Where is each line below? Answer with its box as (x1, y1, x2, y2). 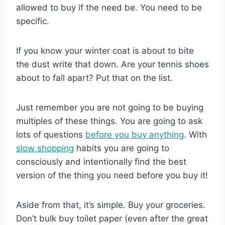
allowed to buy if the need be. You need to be (16, 2, 202, 13)
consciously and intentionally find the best (16, 156, 186, 167)
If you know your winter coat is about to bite (16, 45, 194, 56)
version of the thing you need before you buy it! (16, 170, 208, 180)
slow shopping (16, 143, 74, 153)
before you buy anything (85, 129, 184, 140)
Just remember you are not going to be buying (16, 102, 203, 113)
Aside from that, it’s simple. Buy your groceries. (16, 199, 205, 210)
